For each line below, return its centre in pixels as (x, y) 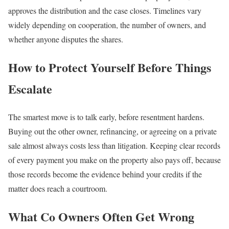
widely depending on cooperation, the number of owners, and (107, 25)
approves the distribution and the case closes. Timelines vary (105, 11)
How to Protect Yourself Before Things (110, 67)
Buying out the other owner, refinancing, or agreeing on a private (112, 131)
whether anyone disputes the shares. (66, 39)
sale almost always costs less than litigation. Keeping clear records (114, 146)
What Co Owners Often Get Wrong (101, 216)
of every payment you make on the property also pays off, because (114, 160)
